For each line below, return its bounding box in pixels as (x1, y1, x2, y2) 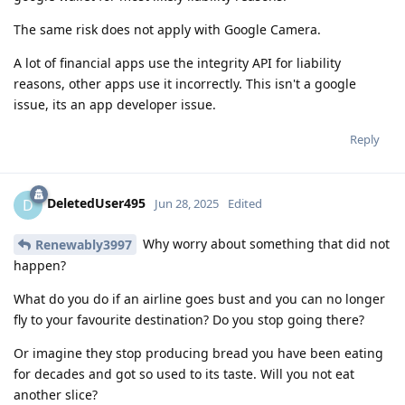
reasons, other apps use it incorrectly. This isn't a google (14, 74, 356, 92)
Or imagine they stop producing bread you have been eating (14, 344, 383, 363)
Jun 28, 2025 (155, 195, 219, 212)
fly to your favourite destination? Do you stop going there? (14, 311, 364, 329)
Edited (228, 195, 262, 212)
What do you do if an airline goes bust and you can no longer (14, 290, 385, 308)
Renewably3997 (35, 236, 132, 254)
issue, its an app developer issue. (14, 95, 216, 113)
